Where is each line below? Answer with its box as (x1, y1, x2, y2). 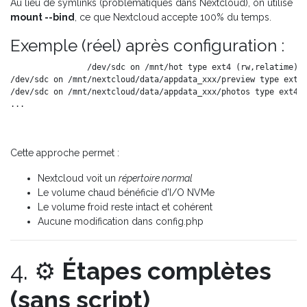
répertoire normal (119, 172, 193, 184)
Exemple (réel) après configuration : (10, 35, 284, 56)
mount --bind (10, 11, 75, 23)
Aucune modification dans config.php (38, 215, 204, 227)
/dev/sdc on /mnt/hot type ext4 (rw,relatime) (87, 62, 298, 72)
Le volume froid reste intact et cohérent (38, 201, 212, 212)
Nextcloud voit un (38, 172, 119, 184)
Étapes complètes (62, 256, 271, 285)
